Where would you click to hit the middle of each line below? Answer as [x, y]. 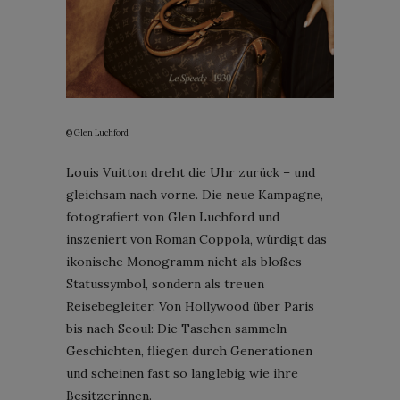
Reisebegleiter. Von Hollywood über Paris [190, 306]
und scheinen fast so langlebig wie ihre [182, 373]
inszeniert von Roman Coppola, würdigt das [196, 239]
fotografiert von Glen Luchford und [173, 217]
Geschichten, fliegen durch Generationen [189, 350]
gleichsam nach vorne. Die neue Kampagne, [195, 194]
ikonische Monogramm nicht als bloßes [184, 261]
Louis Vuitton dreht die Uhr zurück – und [191, 172]
